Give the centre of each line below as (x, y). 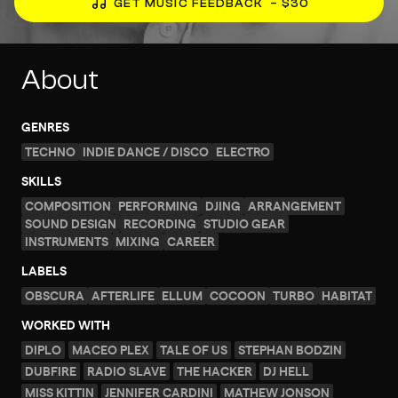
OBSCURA (55, 295)
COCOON (238, 295)
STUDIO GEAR (244, 223)
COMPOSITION (68, 205)
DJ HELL (286, 370)
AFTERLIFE (123, 295)
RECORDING (160, 223)
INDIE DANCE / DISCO (146, 151)
